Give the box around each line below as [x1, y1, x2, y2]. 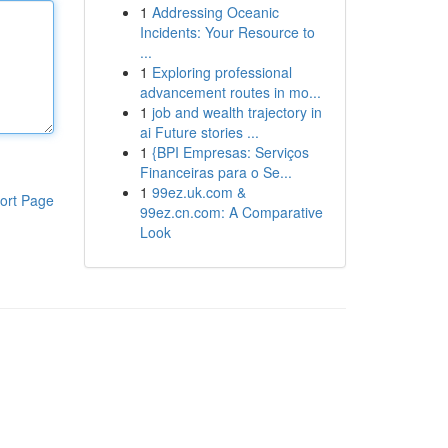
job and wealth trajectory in [151, 102, 322, 122]
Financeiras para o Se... [139, 162, 292, 182]
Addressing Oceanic [151, 2, 279, 22]
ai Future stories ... [139, 122, 259, 142]
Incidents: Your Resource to [139, 22, 315, 42]
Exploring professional [151, 62, 292, 82]
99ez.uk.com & [151, 182, 246, 202]
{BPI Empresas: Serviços [151, 142, 309, 162]
